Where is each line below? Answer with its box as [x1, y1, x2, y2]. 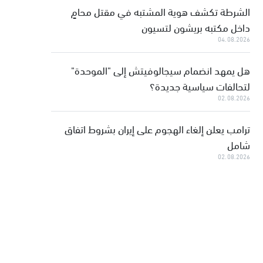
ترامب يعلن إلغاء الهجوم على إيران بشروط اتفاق [65, 119, 251, 138]
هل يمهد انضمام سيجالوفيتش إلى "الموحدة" [71, 60, 251, 79]
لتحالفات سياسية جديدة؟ [150, 76, 251, 95]
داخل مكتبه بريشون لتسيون [141, 17, 251, 36]
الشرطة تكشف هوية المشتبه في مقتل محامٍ [71, 1, 251, 21]
